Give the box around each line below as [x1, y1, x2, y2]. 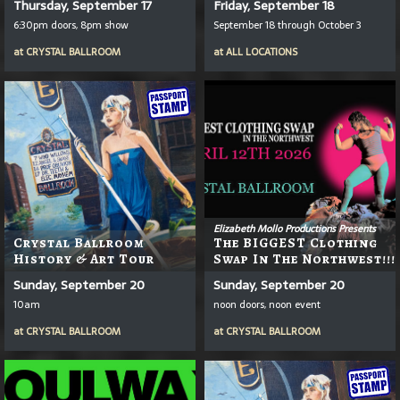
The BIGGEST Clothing [213, 233, 378, 252]
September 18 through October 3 [213, 16, 362, 33]
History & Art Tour [13, 249, 154, 268]
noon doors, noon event [213, 296, 321, 312]
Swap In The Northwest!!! [213, 249, 396, 268]
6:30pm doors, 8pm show [13, 16, 129, 33]
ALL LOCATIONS [226, 43, 297, 60]
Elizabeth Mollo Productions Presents [213, 220, 376, 237]
